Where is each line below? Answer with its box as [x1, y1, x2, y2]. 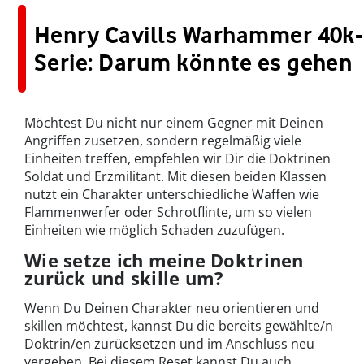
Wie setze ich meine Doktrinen [24, 248, 304, 273]
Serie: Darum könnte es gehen [34, 49, 353, 77]
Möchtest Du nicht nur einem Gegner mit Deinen [24, 114, 323, 132]
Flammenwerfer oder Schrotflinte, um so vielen [24, 203, 312, 222]
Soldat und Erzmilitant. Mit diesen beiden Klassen [24, 167, 327, 186]
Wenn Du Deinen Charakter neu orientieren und [24, 299, 319, 318]
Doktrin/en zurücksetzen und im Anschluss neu [24, 335, 314, 353]
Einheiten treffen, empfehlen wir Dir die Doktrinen [24, 149, 331, 168]
